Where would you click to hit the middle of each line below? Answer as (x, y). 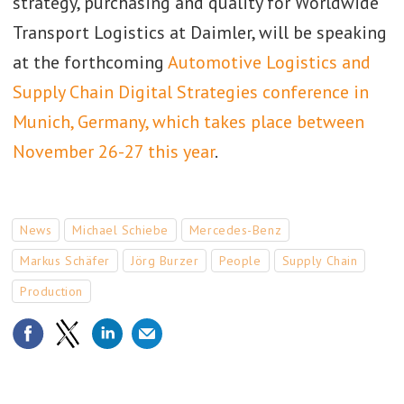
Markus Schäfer (65, 260)
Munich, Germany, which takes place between (188, 122)
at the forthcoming (90, 63)
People (240, 260)
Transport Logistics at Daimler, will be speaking (199, 33)
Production (51, 291)
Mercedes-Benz (235, 230)
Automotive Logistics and (269, 63)
